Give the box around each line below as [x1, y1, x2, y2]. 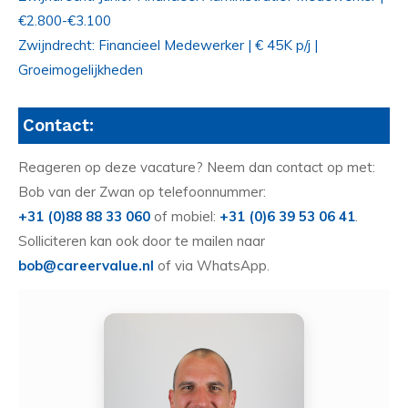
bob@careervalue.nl [18, 257, 154, 275]
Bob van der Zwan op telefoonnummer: [18, 183, 266, 201]
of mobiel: [150, 208, 219, 226]
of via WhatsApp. [154, 257, 270, 275]
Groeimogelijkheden [18, 60, 143, 78]
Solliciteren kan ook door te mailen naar [18, 232, 265, 250]
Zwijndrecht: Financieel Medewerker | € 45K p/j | [18, 36, 318, 54]
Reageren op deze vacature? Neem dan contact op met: [18, 158, 375, 177]
